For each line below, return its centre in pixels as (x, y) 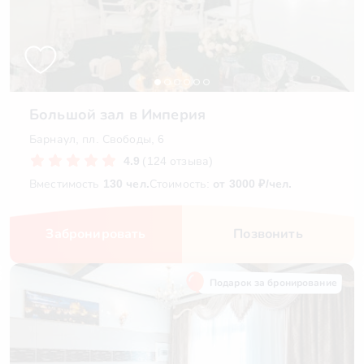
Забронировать (96, 234)
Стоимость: (181, 184)
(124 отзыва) (178, 161)
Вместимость (66, 184)
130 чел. (126, 184)
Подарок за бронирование (273, 283)
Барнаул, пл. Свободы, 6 (97, 139)
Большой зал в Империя (117, 115)
